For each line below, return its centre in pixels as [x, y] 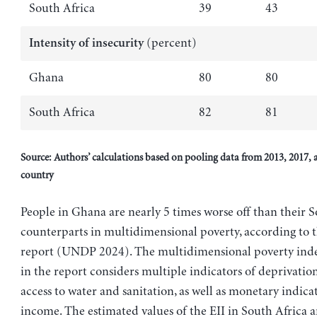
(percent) [170, 43]
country [37, 175]
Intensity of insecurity [86, 43]
